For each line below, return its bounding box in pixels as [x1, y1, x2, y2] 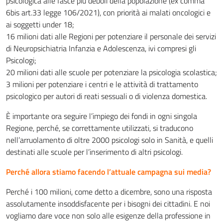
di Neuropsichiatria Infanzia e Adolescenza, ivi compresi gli [6, 42, 196, 54]
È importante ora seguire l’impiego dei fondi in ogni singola [6, 110, 197, 122]
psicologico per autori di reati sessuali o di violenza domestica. [6, 90, 207, 102]
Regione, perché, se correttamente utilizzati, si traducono [6, 122, 193, 134]
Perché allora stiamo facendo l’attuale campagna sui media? [6, 166, 211, 178]
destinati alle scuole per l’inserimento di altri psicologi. [6, 146, 183, 158]
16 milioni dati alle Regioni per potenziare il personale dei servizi [6, 30, 216, 42]
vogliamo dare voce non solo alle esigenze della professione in [6, 210, 211, 222]
